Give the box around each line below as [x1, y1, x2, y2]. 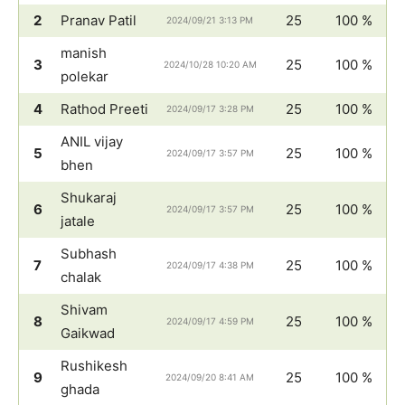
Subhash [61, 244, 117, 262]
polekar [61, 67, 108, 85]
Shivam [61, 300, 108, 318]
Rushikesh [61, 356, 127, 374]
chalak [61, 268, 101, 286]
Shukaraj [61, 188, 117, 206]
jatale [61, 212, 95, 230]
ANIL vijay [61, 132, 123, 150]
